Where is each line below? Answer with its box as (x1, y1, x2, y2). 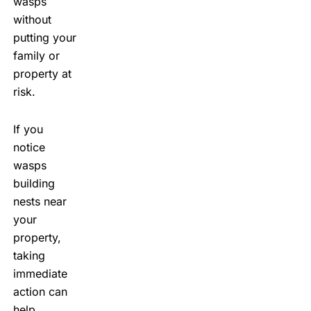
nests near (12, 194, 67, 208)
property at (12, 66, 72, 81)
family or (12, 48, 60, 62)
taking (12, 248, 45, 262)
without (12, 12, 51, 26)
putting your (12, 30, 76, 44)
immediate (12, 266, 67, 280)
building (12, 176, 55, 190)
